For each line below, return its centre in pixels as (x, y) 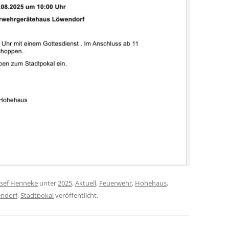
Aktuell (86, 183)
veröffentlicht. (76, 196)
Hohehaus (151, 183)
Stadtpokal (37, 196)
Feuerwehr (116, 183)
